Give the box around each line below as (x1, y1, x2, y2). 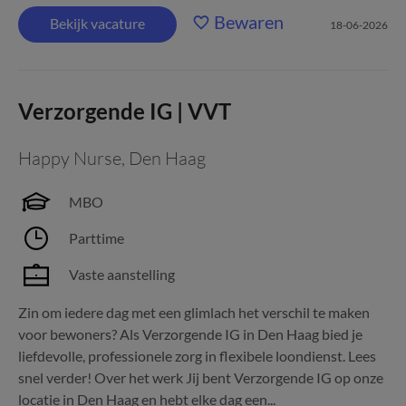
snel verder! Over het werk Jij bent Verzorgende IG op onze (18, 369, 383, 386)
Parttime (69, 229, 124, 246)
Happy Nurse (18, 147, 121, 169)
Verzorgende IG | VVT (18, 98, 231, 124)
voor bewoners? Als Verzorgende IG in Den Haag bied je (18, 325, 362, 343)
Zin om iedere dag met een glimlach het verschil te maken (18, 304, 370, 321)
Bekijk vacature (50, 14, 145, 32)
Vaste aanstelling (69, 266, 175, 283)
